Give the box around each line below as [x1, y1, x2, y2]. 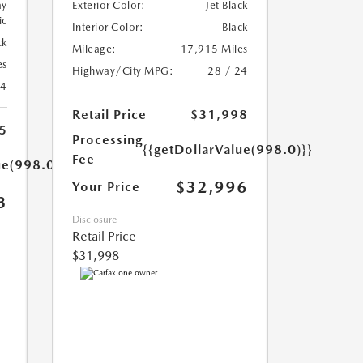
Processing [71, 132, 143, 148]
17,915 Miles [180, 43, 248, 56]
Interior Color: [71, 21, 143, 34]
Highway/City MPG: [71, 65, 173, 78]
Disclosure [71, 214, 117, 226]
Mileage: [71, 43, 117, 56]
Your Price [71, 179, 140, 195]
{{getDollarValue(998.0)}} [142, 142, 313, 158]
